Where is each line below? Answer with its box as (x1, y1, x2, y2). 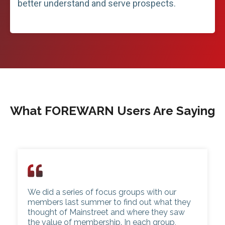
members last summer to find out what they (28, 197, 191, 207)
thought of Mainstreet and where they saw (28, 207, 185, 217)
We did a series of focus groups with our (28, 187, 176, 197)
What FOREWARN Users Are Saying (10, 103, 215, 118)
